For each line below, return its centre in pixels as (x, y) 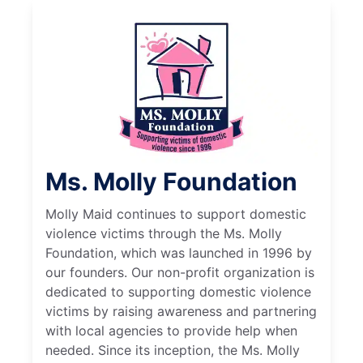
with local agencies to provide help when (171, 330)
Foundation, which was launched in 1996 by (179, 252)
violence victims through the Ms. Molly (164, 233)
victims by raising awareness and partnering (181, 311)
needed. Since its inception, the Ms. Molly (173, 350)
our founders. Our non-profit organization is (180, 272)
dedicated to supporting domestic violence (178, 291)
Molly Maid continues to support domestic (176, 214)
